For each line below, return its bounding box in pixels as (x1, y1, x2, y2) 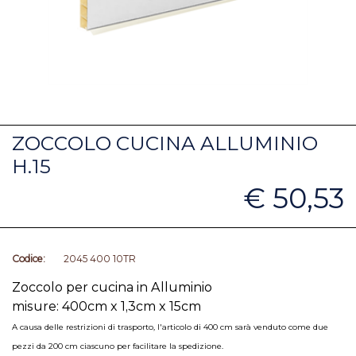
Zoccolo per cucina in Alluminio (12, 280, 212, 295)
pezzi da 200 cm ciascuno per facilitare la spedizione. (12, 341, 226, 351)
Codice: (12, 253, 45, 265)
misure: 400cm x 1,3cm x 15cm (12, 299, 201, 314)
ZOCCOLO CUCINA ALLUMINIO (12, 131, 318, 155)
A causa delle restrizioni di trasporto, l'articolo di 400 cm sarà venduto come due (12, 322, 328, 332)
